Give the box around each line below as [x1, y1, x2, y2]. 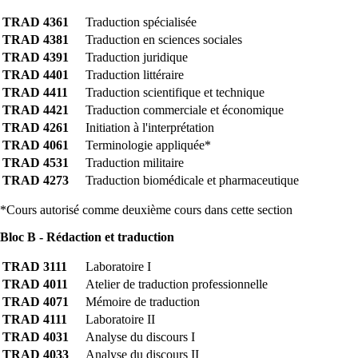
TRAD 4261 [2, 121, 69, 135]
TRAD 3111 [2, 260, 67, 274]
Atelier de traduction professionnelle [86, 277, 268, 292]
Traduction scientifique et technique [86, 86, 265, 100]
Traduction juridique [86, 50, 188, 65]
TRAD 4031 [2, 330, 69, 344]
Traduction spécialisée [86, 15, 197, 30]
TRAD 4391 [2, 50, 69, 65]
